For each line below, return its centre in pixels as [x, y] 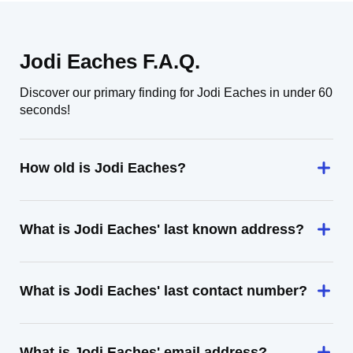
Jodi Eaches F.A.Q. [110, 61]
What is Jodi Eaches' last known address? [162, 229]
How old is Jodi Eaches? [103, 168]
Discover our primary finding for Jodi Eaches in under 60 [176, 93]
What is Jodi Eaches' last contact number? [163, 291]
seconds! [45, 110]
